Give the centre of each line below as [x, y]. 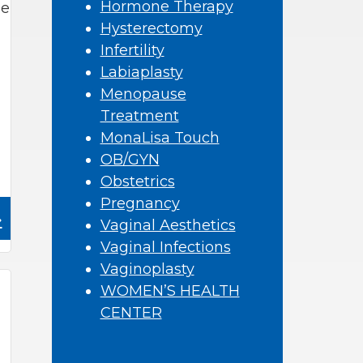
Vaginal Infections [165, 247]
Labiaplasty [141, 72]
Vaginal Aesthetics [168, 225]
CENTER [131, 313]
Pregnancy [140, 203]
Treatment [139, 116]
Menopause [143, 94]
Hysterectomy [151, 28]
